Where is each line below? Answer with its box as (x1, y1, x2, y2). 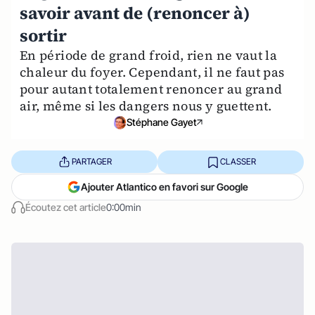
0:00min (106, 200, 141, 213)
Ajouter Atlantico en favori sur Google (81, 180, 248, 193)
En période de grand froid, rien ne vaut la (20, 46, 278, 64)
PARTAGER (71, 156, 112, 167)
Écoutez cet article (25, 200, 106, 213)
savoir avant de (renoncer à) (20, 1, 250, 25)
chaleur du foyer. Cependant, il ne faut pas (20, 63, 285, 81)
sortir (20, 24, 67, 47)
